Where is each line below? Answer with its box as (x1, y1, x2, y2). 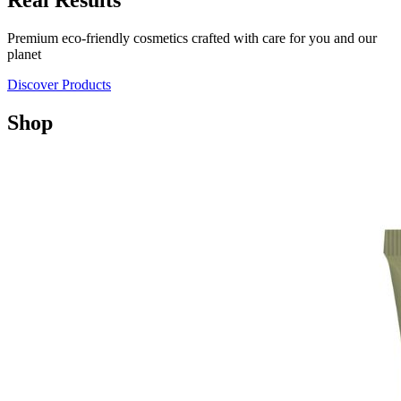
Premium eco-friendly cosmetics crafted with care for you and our (7, 30, 377, 46)
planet (7, 47, 41, 62)
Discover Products (7, 77, 111, 92)
